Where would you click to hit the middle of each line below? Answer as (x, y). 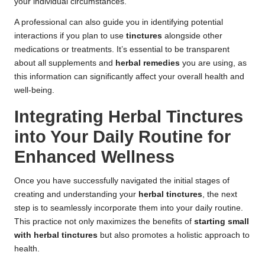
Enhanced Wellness (94, 157)
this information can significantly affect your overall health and (129, 77)
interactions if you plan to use (70, 36)
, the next (220, 195)
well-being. (34, 91)
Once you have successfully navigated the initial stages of (122, 181)
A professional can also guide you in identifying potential (119, 22)
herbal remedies (148, 63)
